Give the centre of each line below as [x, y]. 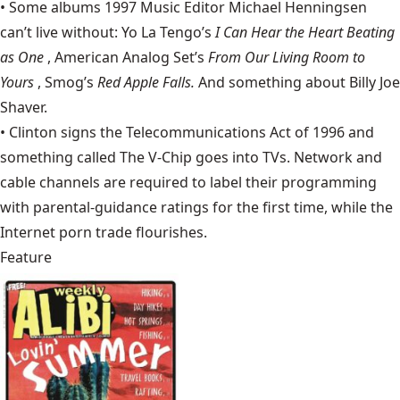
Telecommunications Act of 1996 [235, 132]
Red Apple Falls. [146, 82]
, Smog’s [67, 82]
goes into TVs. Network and [287, 157]
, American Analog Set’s [126, 57]
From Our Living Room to [287, 57]
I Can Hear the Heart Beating [305, 32]
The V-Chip [156, 157]
